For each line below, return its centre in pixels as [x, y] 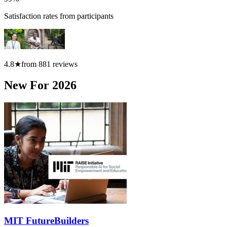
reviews [64, 64]
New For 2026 [40, 85]
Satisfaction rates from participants [59, 16]
